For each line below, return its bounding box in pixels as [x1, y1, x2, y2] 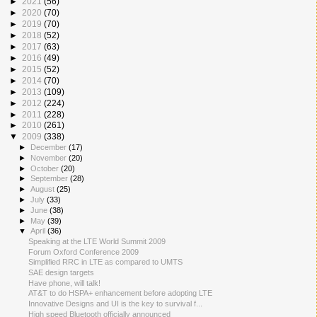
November [30, 153, 69, 162]
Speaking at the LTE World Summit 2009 [28, 237, 166, 246]
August [30, 185, 57, 194]
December [30, 143, 69, 152]
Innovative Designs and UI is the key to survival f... [28, 299, 203, 308]
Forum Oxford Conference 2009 [28, 247, 139, 256]
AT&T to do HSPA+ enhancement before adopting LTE [28, 289, 213, 298]
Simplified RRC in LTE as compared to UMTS [28, 258, 183, 267]
